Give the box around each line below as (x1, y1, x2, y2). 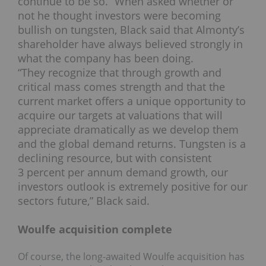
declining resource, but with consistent (18, 151, 211, 166)
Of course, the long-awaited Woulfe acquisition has (18, 250, 245, 264)
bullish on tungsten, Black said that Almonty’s (18, 23, 245, 37)
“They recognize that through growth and (18, 65, 221, 80)
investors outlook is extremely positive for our (18, 179, 248, 194)
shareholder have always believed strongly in (18, 37, 243, 52)
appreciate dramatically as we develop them (18, 122, 239, 137)
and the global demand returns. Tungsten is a (18, 137, 246, 151)
